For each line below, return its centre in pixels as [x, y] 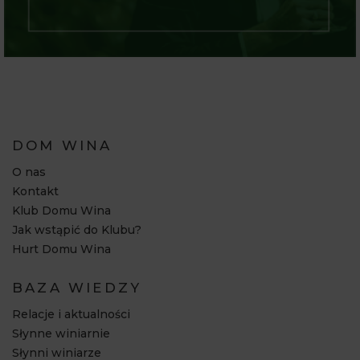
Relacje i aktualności [71, 314]
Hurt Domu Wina [61, 249]
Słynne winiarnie [61, 333]
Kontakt [35, 191]
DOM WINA [62, 145]
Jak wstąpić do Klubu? [77, 229]
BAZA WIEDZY [77, 287]
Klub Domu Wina [61, 210]
